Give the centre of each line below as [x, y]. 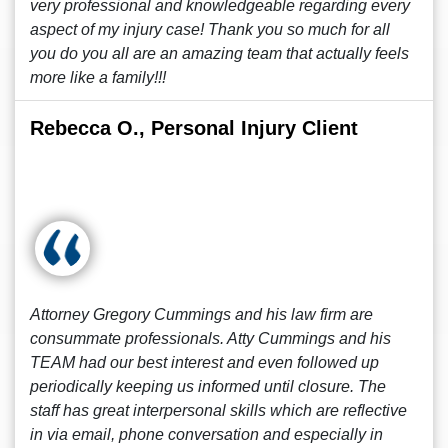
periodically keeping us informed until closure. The [208, 386]
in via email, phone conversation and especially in [206, 434]
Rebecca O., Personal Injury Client [194, 128]
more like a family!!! [98, 77]
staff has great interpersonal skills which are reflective [218, 410]
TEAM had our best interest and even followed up [204, 362]
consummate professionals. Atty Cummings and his [210, 338]
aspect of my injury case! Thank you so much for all [210, 29]
